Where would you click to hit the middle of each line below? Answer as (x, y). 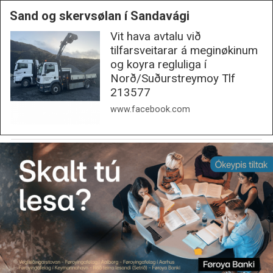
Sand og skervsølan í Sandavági (99, 16)
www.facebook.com (150, 109)
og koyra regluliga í (158, 65)
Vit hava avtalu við (155, 37)
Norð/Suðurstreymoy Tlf (172, 79)
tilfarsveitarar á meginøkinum (184, 51)
